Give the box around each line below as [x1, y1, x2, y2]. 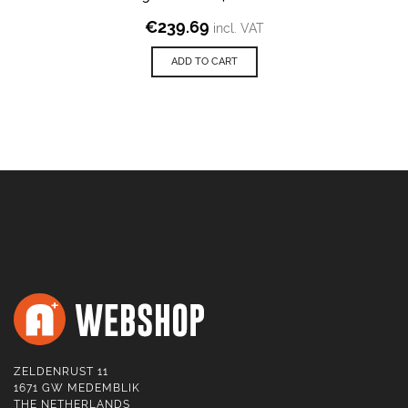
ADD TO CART [170, 56, 238, 68]
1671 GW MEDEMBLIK [14, 382, 140, 395]
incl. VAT [212, 21, 264, 36]
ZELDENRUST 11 [14, 365, 108, 379]
